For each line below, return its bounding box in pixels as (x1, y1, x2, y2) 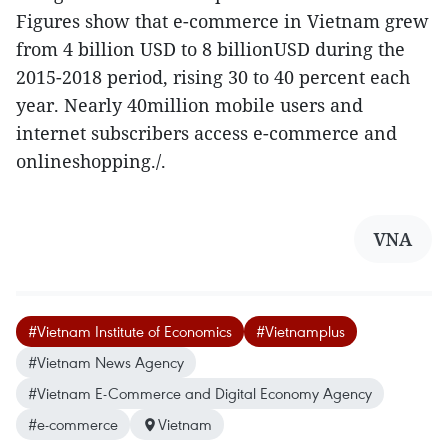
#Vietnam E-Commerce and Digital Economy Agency (28, 383, 372, 403)
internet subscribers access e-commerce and (16, 121, 397, 145)
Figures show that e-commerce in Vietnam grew (16, 9, 429, 33)
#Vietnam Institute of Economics (28, 321, 232, 341)
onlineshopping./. (16, 149, 166, 173)
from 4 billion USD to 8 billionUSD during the (16, 37, 405, 61)
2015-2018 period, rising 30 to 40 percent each (16, 65, 410, 89)
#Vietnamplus (256, 321, 345, 341)
